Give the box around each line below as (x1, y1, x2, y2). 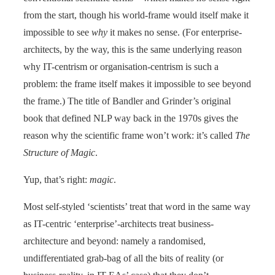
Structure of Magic (23, 147, 95, 158)
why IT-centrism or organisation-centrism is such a (23, 61, 219, 72)
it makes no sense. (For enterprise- (107, 26, 242, 37)
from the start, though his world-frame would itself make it (23, 9, 249, 20)
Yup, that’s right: (23, 174, 90, 185)
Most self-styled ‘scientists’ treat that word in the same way (23, 201, 250, 212)
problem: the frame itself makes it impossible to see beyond (23, 78, 251, 89)
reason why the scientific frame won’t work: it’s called (23, 130, 235, 141)
